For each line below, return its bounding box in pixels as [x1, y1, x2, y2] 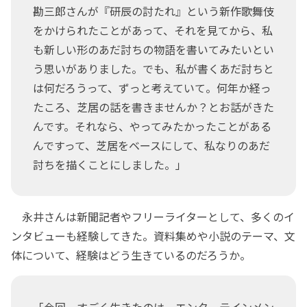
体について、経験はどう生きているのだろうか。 [11, 246, 251, 263]
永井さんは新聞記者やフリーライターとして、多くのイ [11, 208, 295, 225]
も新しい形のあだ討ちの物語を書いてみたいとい [33, 40, 274, 58]
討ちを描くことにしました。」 [33, 156, 186, 173]
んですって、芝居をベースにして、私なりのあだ [33, 136, 270, 153]
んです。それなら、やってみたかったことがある [33, 117, 271, 134]
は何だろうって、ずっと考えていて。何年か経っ [33, 79, 271, 96]
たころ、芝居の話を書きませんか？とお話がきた [33, 98, 274, 115]
